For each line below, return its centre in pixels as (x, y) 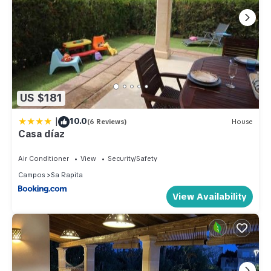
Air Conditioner (44, 158)
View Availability (210, 196)
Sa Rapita (67, 175)
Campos (31, 175)
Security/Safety (132, 158)
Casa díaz (42, 134)
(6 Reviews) (107, 122)
